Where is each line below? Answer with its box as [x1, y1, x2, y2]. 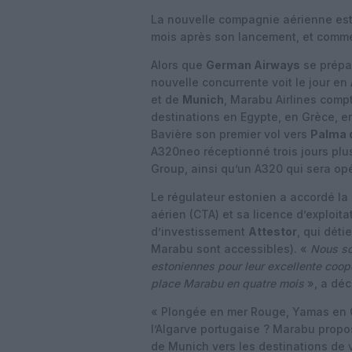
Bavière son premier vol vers [151, 127, 310, 141]
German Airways [206, 58, 300, 71]
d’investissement [151, 225, 248, 238]
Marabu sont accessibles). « [151, 242, 310, 255]
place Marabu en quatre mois [151, 277, 304, 290]
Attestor [248, 225, 297, 238]
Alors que [151, 58, 206, 71]
